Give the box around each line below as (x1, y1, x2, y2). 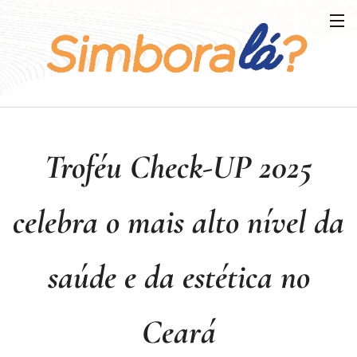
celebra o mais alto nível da (13, 201, 344, 242)
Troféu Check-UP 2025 (45, 146, 312, 187)
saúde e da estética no (47, 256, 310, 297)
